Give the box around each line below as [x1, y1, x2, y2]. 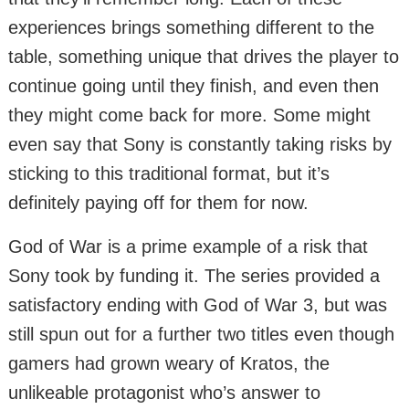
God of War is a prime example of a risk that [8, 236, 368, 257]
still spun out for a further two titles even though [8, 324, 394, 345]
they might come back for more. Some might [8, 105, 371, 126]
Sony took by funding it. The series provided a [8, 266, 380, 287]
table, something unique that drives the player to [8, 47, 399, 68]
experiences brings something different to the [8, 17, 374, 38]
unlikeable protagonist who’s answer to [8, 383, 320, 404]
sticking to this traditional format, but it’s [8, 163, 330, 184]
